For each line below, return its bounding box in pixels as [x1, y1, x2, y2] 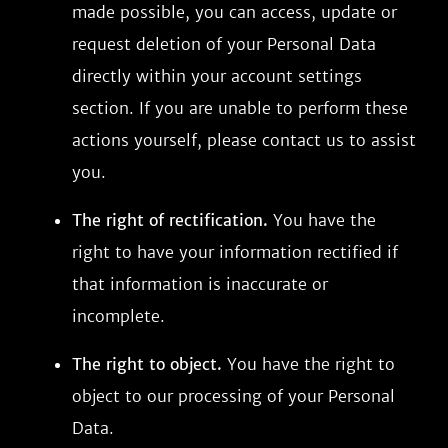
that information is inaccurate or [72, 274, 328, 294]
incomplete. [72, 306, 165, 326]
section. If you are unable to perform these [72, 98, 408, 118]
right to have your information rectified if [72, 242, 398, 262]
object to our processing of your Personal [72, 386, 395, 406]
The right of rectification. [72, 210, 268, 230]
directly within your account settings [72, 66, 362, 86]
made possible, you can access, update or [72, 2, 397, 22]
